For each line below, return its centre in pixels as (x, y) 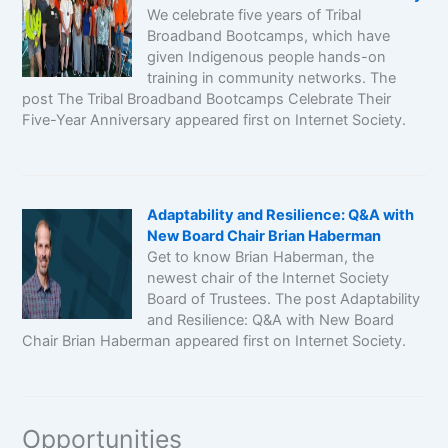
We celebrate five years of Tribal (253, 14)
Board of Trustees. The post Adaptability (283, 298)
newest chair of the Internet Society (267, 277)
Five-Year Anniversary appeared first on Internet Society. (213, 119)
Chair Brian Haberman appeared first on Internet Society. (213, 340)
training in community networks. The (271, 77)
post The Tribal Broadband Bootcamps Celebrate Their (206, 98)
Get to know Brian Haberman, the (260, 256)
